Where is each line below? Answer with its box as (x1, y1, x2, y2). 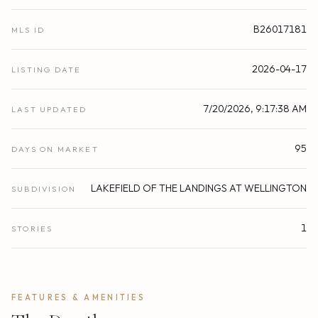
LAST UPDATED (11, 104, 87, 114)
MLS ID (11, 24, 45, 35)
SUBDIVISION (11, 183, 77, 194)
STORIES (11, 223, 53, 234)
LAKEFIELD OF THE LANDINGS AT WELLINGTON (91, 181, 307, 194)
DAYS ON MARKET (11, 143, 99, 154)
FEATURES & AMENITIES (11, 292, 146, 302)
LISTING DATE (11, 64, 82, 75)
